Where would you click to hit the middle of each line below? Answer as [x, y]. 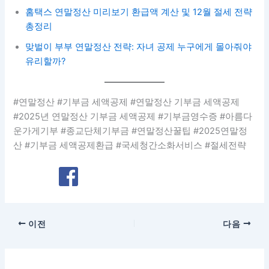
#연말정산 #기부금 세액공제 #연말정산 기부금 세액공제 [127, 102]
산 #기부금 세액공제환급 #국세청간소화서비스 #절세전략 [130, 146]
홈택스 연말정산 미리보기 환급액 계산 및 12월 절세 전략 [139, 12]
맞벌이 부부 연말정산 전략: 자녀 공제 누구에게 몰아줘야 [139, 47]
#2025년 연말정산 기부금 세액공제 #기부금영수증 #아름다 [133, 117]
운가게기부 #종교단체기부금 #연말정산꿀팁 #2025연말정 [131, 131]
